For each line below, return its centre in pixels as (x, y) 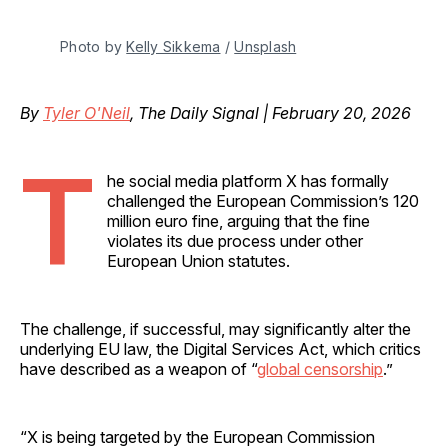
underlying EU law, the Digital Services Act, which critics (220, 348)
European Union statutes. (198, 260)
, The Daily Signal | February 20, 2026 (270, 112)
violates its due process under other (235, 240)
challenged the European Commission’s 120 (263, 200)
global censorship (320, 368)
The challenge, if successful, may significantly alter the (215, 328)
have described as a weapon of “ (138, 368)
